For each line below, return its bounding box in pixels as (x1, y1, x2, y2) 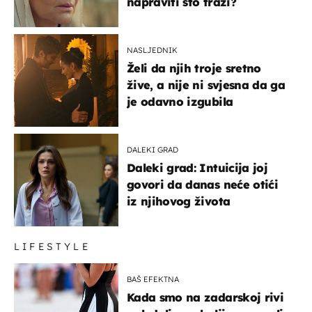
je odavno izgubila (127, 95, 233, 109)
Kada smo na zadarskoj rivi (127, 290, 283, 305)
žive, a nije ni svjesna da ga (127, 78, 285, 93)
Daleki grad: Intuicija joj (127, 161, 267, 175)
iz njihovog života (127, 194, 231, 209)
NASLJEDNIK (127, 45, 178, 56)
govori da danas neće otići (127, 178, 278, 192)
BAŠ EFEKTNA (127, 274, 179, 285)
